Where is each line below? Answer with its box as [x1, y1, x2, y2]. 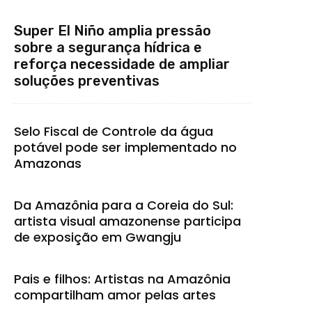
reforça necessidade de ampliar [14, 55, 230, 72]
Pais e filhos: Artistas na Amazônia [14, 270, 231, 288]
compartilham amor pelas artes [14, 286, 216, 304]
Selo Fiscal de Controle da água [14, 122, 213, 140]
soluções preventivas [14, 72, 159, 89]
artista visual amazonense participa [14, 212, 241, 230]
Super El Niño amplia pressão [14, 22, 211, 39]
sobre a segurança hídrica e [14, 38, 202, 56]
